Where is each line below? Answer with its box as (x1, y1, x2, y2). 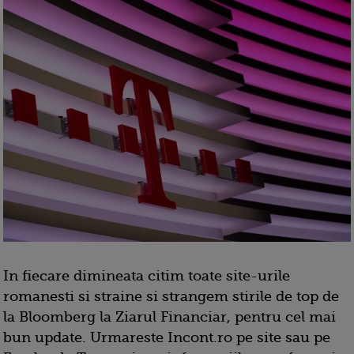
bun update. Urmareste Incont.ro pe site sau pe (3, 330, 330, 346)
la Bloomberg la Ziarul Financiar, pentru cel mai (3, 309, 336, 326)
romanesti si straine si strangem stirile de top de (3, 288, 339, 305)
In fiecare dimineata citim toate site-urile (3, 268, 290, 284)
